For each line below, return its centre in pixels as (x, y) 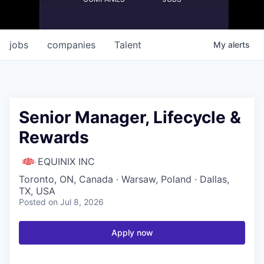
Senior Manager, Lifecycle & (130, 117)
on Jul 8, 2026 (76, 202)
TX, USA (37, 191)
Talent (128, 44)
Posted (32, 202)
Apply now (132, 232)
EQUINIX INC (66, 161)
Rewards (54, 137)
